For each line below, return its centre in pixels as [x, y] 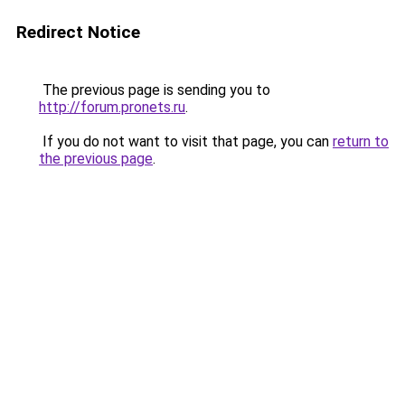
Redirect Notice [78, 32]
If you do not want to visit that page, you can [186, 141]
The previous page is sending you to [155, 90]
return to [361, 141]
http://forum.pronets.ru [112, 107]
